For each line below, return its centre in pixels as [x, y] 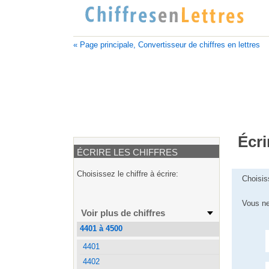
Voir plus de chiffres [123, 213]
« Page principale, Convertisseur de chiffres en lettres [167, 45]
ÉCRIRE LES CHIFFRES [127, 152]
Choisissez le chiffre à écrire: [128, 174]
